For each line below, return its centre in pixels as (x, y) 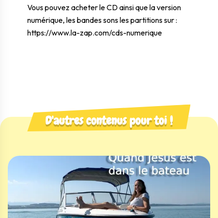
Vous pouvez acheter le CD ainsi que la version (104, 7)
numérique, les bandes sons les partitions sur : (102, 20)
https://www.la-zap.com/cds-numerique (95, 33)
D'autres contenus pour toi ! (109, 120)
